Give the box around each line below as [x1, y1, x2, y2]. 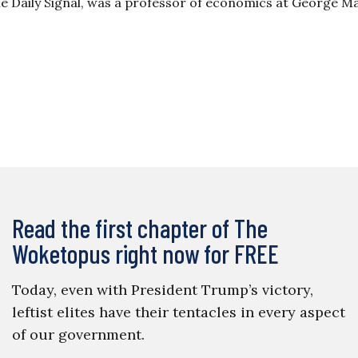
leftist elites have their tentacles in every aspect [11, 303, 345, 321]
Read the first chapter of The [11, 213, 268, 243]
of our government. [11, 325, 145, 344]
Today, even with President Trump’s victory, [11, 280, 313, 299]
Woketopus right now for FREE [11, 238, 279, 268]
